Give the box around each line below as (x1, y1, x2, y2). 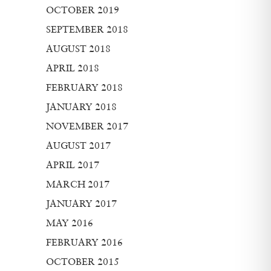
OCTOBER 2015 (46, 255, 119, 267)
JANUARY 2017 (46, 197, 117, 209)
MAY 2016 (46, 217, 93, 229)
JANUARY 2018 (46, 100, 117, 113)
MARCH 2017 (46, 178, 109, 190)
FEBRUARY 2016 (46, 236, 123, 248)
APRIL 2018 (46, 62, 99, 74)
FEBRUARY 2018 (46, 81, 123, 93)
